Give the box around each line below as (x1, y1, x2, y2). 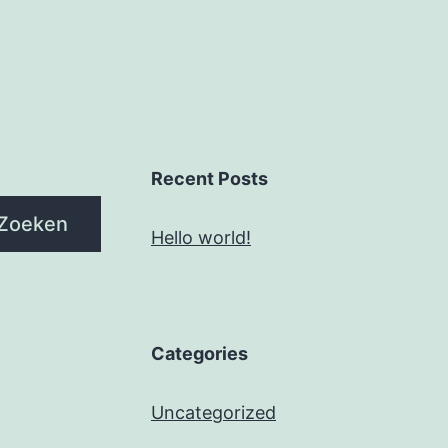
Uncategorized (151, 402, 276, 424)
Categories (151, 343, 248, 365)
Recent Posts (151, 168, 268, 190)
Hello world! (151, 227, 251, 249)
